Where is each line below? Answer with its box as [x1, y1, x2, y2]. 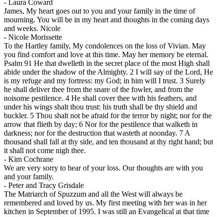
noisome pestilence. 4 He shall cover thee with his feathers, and [4, 94, 197, 103]
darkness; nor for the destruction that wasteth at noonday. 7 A [4, 129, 190, 138]
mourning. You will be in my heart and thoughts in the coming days [4, 15, 209, 24]
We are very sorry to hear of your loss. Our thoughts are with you [4, 164, 203, 172]
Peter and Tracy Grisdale [8, 181, 84, 190]
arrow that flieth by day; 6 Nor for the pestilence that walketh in [4, 120, 198, 129]
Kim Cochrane [8, 155, 53, 164]
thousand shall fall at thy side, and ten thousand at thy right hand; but [4, 138, 213, 146]
